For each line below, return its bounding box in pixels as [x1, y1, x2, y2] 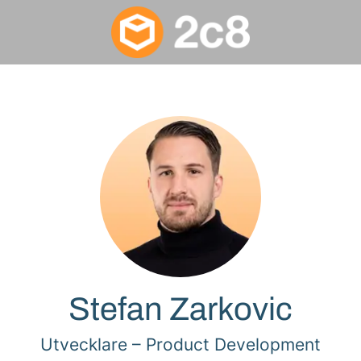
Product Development [146, 334, 321, 355]
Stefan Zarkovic [68, 292, 293, 326]
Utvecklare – [40, 334, 146, 355]
